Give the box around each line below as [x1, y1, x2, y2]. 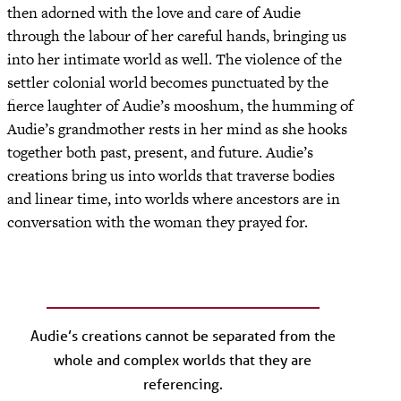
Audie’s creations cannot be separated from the [30, 326, 336, 346]
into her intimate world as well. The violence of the [7, 47, 342, 70]
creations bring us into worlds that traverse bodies [7, 164, 335, 186]
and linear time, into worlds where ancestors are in [7, 187, 340, 209]
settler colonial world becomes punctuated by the [7, 71, 328, 93]
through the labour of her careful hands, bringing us [7, 24, 346, 47]
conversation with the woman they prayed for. [7, 210, 308, 233]
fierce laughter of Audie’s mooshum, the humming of [7, 94, 354, 116]
